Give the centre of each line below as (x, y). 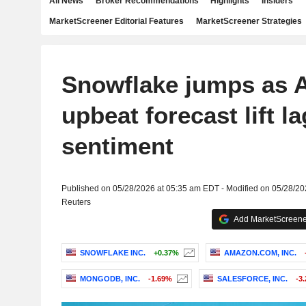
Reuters (76, 202)
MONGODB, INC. (110, 279)
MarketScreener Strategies (249, 21)
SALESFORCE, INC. (252, 279)
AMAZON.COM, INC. (260, 253)
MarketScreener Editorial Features (116, 21)
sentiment (117, 146)
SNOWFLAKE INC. (112, 253)
